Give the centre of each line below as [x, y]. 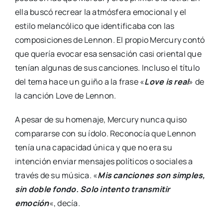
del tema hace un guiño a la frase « [80, 82]
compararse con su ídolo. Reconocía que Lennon [105, 134]
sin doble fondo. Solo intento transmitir [92, 189]
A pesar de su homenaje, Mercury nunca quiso [101, 120]
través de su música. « [56, 175]
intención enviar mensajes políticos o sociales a [104, 162]
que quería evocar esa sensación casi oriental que [108, 54]
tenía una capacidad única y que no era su [93, 148]
